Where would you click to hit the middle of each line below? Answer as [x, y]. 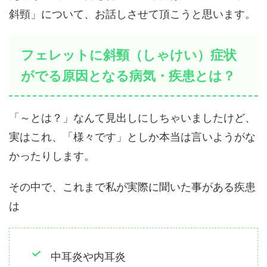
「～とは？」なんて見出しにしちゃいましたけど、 [132, 118]
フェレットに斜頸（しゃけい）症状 [129, 55]
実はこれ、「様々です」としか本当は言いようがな [132, 137]
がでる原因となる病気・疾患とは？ [128, 76]
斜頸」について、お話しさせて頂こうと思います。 [132, 14]
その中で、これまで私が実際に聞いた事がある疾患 [132, 187]
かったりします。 [52, 156]
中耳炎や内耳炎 [88, 257]
